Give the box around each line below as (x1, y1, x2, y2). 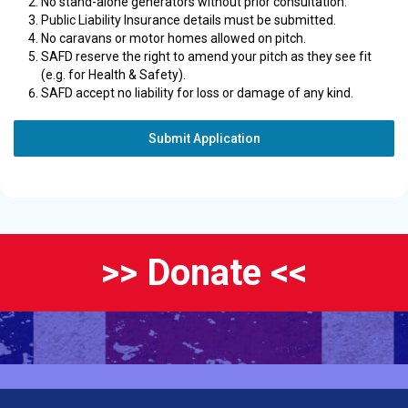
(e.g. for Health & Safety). (41, 67, 186, 82)
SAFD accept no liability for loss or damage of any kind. (41, 86, 353, 100)
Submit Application (148, 131, 260, 146)
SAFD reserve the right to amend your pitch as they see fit (41, 49, 372, 64)
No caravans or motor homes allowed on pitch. (41, 31, 306, 46)
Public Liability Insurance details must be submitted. (41, 13, 336, 27)
